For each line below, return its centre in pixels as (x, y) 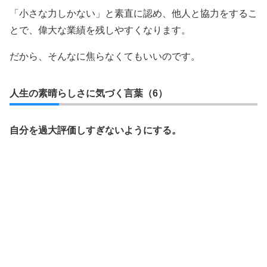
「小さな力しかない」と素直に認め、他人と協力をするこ (133, 13)
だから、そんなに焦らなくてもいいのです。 (105, 56)
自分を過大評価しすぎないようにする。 (95, 130)
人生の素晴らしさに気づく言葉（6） (89, 93)
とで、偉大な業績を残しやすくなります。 (100, 30)
